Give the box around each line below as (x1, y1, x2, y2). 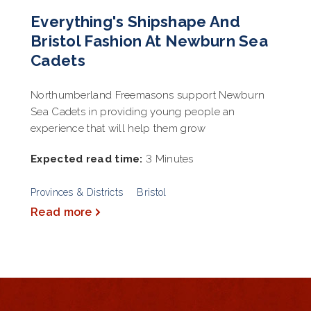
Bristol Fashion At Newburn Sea (31, 31, 268, 50)
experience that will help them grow (31, 121, 206, 135)
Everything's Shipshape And (31, 12, 240, 31)
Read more (31, 205, 92, 219)
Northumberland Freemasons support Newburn (31, 88, 265, 101)
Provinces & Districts (31, 186, 124, 198)
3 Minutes (142, 152, 194, 165)
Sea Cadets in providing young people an (31, 105, 235, 118)
